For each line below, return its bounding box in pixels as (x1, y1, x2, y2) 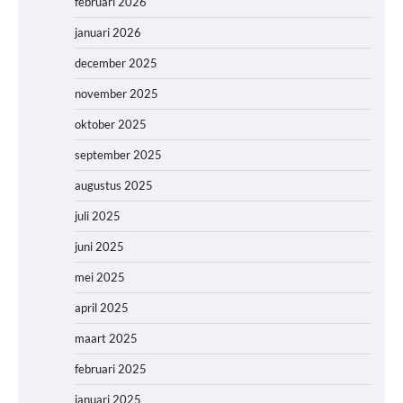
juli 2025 (75, 209, 121, 224)
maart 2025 (75, 331, 138, 346)
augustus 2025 (75, 178, 153, 193)
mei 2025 (75, 270, 125, 285)
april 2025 (75, 300, 129, 316)
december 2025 (75, 56, 157, 71)
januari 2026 (75, 25, 141, 40)
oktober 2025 (75, 117, 147, 132)
